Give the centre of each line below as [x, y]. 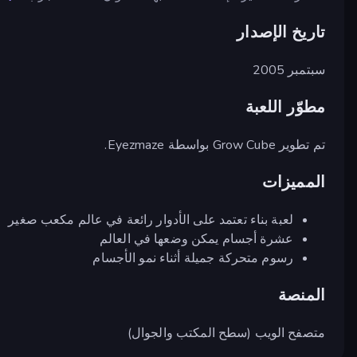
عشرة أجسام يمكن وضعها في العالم [196, 239]
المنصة [302, 295]
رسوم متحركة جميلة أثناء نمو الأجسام [193, 258]
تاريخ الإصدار [281, 32]
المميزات [293, 182]
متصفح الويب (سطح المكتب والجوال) [226, 333]
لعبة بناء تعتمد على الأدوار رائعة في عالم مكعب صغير [151, 220]
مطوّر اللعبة [285, 107]
